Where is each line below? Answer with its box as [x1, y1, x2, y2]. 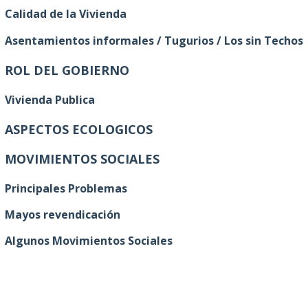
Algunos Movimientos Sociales [5, 233, 173, 249]
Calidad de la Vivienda [5, 6, 126, 22]
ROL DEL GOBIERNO [5, 61, 129, 78]
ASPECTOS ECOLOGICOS [5, 120, 153, 137]
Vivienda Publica [5, 91, 95, 107]
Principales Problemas [5, 180, 127, 196]
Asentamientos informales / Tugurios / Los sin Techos [5, 32, 303, 48]
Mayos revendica [5, 206, 98, 222]
